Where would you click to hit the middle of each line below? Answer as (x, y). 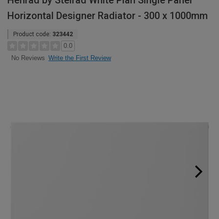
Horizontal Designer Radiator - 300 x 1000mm (108, 16)
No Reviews (28, 58)
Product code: (33, 34)
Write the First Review (80, 58)
